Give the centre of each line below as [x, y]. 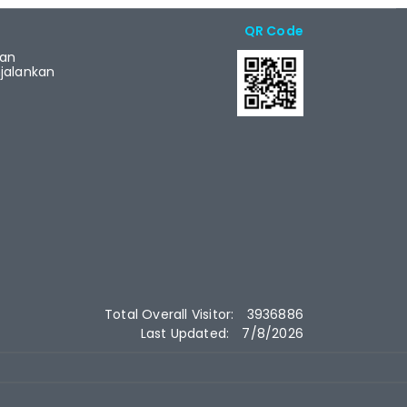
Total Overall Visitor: [171, 314]
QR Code [273, 31]
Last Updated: [187, 334]
